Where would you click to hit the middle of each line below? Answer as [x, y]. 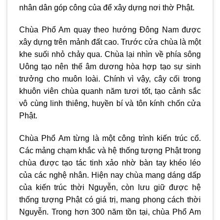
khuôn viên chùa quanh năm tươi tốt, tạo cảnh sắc [110, 91]
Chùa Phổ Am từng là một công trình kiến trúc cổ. [110, 138]
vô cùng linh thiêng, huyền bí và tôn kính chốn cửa [110, 104]
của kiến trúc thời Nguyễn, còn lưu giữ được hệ [110, 188]
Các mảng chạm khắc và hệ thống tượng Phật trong [110, 151]
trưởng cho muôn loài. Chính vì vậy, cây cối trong [110, 79]
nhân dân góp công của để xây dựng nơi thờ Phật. [108, 7]
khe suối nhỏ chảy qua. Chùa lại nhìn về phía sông [110, 55]
